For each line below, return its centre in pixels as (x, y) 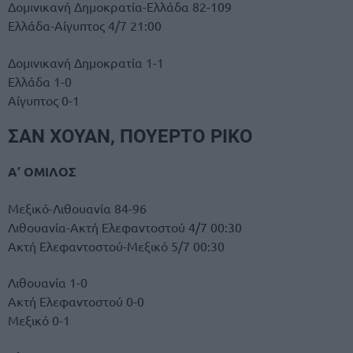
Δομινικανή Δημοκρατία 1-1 (86, 62)
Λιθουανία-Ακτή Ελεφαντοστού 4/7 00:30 (125, 227)
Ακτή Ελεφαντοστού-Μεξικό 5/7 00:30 (116, 246)
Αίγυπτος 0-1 (44, 100)
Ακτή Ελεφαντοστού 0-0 (76, 301)
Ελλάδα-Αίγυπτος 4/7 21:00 (85, 26)
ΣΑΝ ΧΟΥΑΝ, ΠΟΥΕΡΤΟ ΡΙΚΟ (130, 136)
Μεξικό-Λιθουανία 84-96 (77, 208)
